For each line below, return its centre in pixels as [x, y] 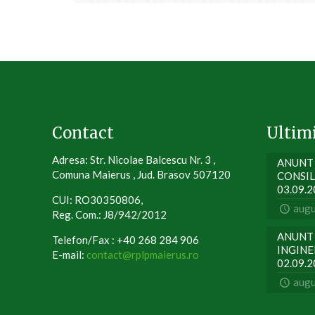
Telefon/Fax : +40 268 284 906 [126, 240]
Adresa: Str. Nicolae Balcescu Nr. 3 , [134, 160]
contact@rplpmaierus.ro [143, 255]
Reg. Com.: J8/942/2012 [109, 215]
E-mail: [69, 255]
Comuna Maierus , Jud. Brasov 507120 [141, 175]
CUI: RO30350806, [97, 200]
